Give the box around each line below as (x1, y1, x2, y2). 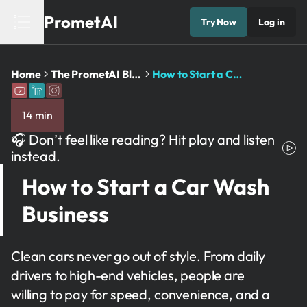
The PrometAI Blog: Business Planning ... (131, 67, 140, 81)
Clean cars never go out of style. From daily (11, 247, 265, 265)
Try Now (201, 16, 236, 28)
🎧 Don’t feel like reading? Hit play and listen (11, 131, 275, 148)
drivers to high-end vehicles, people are (11, 267, 245, 284)
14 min (22, 108, 53, 122)
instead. (11, 147, 60, 164)
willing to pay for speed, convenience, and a (11, 286, 270, 303)
